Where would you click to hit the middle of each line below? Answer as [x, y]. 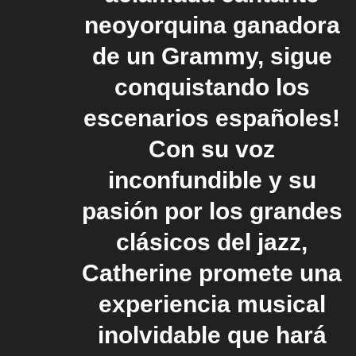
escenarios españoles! [212, 118]
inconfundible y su [212, 180]
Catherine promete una [212, 273]
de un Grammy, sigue [212, 56]
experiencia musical [212, 304]
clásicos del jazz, [212, 242]
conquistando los [212, 87]
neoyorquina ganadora [212, 25]
